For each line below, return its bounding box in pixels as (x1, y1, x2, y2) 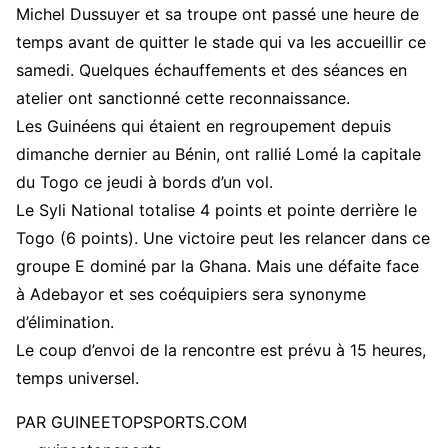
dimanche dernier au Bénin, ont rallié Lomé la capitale (16, 144, 421, 164)
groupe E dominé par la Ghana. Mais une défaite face (16, 256, 419, 276)
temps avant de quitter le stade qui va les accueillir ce (16, 32, 426, 52)
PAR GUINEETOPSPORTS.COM (16, 412, 247, 432)
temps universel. (16, 368, 139, 388)
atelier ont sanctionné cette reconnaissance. (16, 88, 350, 108)
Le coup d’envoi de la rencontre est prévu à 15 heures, (16, 340, 426, 360)
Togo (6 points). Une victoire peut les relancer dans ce (16, 228, 430, 248)
